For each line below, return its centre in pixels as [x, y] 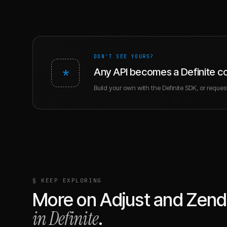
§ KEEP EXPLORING [67, 180]
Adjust [125, 200]
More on [66, 200]
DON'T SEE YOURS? [124, 56]
